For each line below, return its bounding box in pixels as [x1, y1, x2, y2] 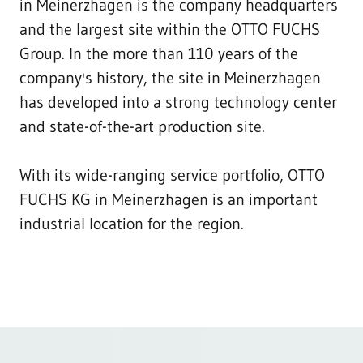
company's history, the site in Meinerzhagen [19, 67, 321, 88]
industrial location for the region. [19, 213, 244, 233]
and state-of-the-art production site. [19, 116, 265, 136]
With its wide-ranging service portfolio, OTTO [19, 164, 325, 185]
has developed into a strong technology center [19, 92, 337, 112]
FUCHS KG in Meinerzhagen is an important [19, 189, 318, 209]
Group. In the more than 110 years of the [19, 43, 298, 63]
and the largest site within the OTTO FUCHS [19, 19, 320, 39]
